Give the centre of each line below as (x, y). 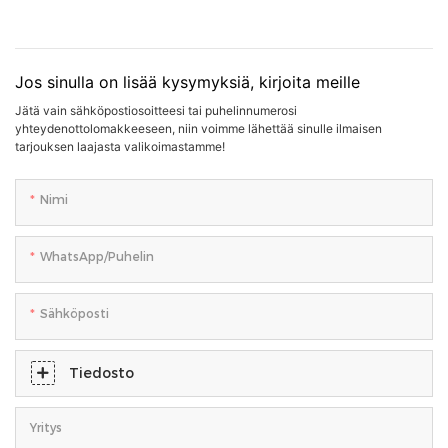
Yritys (46, 427)
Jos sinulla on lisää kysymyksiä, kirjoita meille (187, 81)
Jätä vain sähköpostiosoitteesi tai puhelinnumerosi (156, 110)
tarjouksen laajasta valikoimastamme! (120, 146)
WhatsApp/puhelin (97, 256)
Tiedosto (101, 372)
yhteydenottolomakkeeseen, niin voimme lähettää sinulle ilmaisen (198, 128)
